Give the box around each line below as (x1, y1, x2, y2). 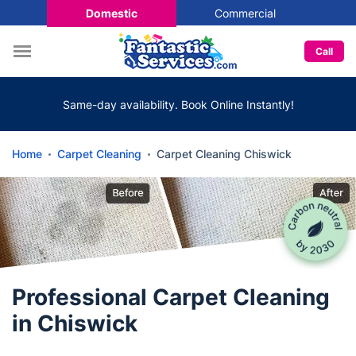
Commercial (214, 6, 276, 20)
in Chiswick (12, 310, 137, 337)
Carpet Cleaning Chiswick (157, 147, 292, 161)
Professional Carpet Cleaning (12, 284, 330, 311)
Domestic (85, 6, 137, 20)
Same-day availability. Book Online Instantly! (62, 97, 294, 111)
